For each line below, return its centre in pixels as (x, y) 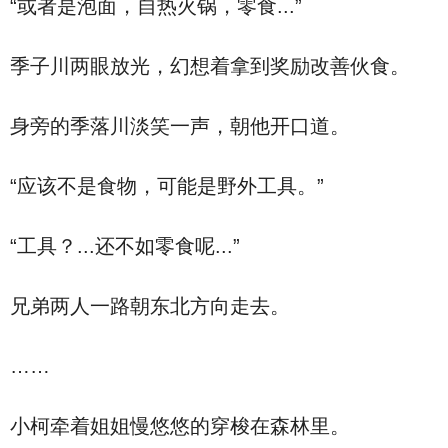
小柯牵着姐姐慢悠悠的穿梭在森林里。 (180, 426)
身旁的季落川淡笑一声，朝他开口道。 (180, 126)
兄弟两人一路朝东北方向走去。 (150, 306)
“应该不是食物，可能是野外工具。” (167, 186)
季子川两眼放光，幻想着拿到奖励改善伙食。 (210, 66)
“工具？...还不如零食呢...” (125, 246)
